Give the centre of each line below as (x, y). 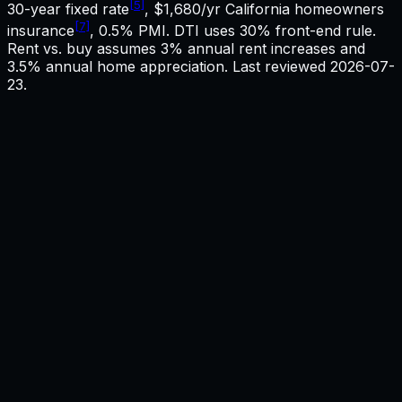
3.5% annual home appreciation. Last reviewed (169, 66)
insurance (41, 30)
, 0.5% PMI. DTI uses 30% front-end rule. (233, 30)
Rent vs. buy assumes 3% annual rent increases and (186, 48)
